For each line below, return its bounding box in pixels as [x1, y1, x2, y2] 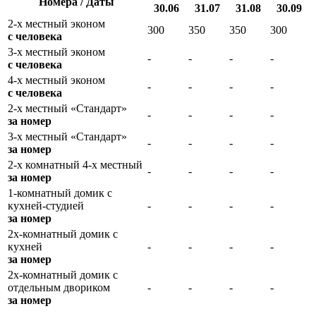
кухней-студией [8, 200, 84, 212]
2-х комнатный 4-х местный [8, 159, 142, 171]
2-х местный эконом [8, 18, 105, 30]
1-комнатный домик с [8, 187, 112, 199]
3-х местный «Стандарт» [8, 130, 127, 142]
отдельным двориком [8, 281, 110, 293]
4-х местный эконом [8, 74, 105, 86]
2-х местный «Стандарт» [8, 102, 127, 114]
